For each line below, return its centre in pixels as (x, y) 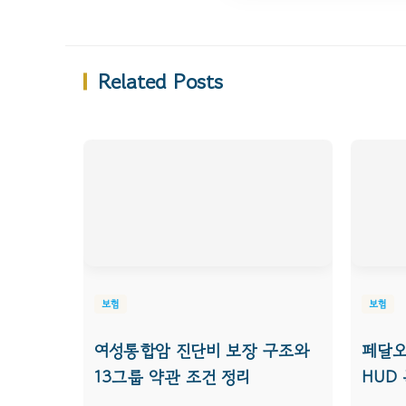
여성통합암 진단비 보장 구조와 (202, 351)
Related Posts (160, 81)
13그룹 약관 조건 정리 (172, 377)
